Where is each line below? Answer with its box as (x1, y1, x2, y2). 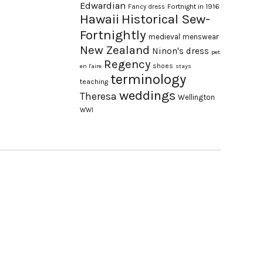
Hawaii (80, 11, 119, 27)
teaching (80, 77, 108, 86)
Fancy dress (128, 3, 165, 11)
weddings (119, 87, 176, 103)
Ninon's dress (152, 46, 209, 56)
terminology (110, 71, 186, 87)
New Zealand (80, 43, 150, 57)
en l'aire (80, 62, 102, 70)
